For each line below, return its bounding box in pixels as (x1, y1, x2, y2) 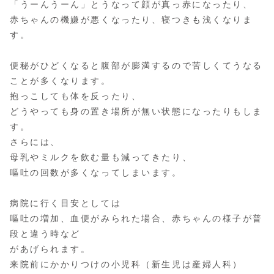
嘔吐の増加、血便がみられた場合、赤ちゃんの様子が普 (10, 213, 263, 223)
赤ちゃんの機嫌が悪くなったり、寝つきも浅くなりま (10, 14, 253, 24)
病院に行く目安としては (10, 198, 122, 208)
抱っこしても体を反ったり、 (10, 91, 142, 101)
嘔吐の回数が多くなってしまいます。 (10, 167, 182, 177)
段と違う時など (10, 228, 81, 239)
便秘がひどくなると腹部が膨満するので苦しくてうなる (10, 60, 263, 70)
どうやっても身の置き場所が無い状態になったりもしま (10, 106, 263, 116)
